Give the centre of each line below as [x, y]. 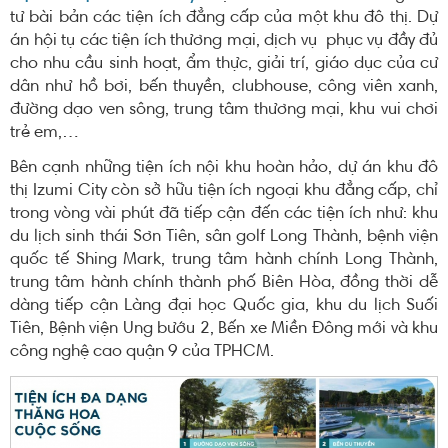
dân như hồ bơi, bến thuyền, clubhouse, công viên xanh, [224, 86]
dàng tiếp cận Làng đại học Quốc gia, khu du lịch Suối [224, 305]
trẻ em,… [44, 132]
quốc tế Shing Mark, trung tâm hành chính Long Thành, [224, 259]
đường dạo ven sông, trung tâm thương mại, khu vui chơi [224, 109]
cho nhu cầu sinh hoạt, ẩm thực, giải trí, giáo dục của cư [224, 63]
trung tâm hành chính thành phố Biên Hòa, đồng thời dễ [224, 282]
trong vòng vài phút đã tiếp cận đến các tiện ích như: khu [224, 213]
